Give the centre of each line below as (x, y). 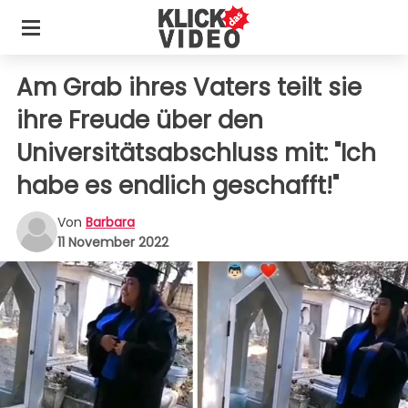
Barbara (110, 222)
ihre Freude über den (140, 120)
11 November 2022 (113, 242)
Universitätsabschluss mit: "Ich (196, 153)
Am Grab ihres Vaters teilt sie (189, 87)
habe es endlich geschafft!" (178, 186)
